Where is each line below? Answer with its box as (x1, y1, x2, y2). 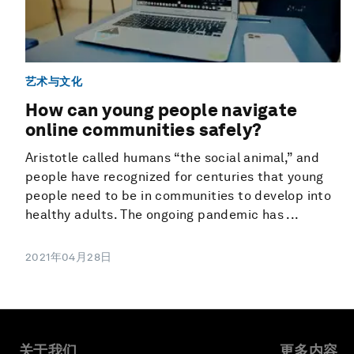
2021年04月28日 (25, 250, 112, 264)
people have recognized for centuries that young (25, 169, 324, 185)
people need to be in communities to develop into (25, 188, 332, 204)
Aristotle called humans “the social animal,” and (25, 150, 320, 166)
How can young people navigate (25, 100, 298, 121)
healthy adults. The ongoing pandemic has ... (25, 207, 299, 223)
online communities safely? (25, 119, 262, 141)
